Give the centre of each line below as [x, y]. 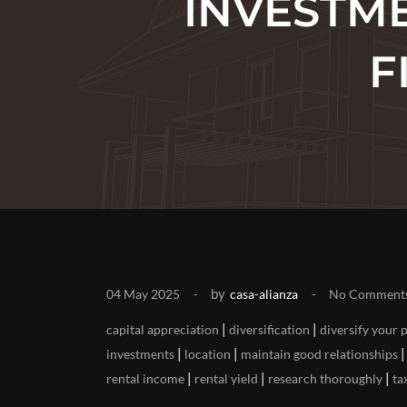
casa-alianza [264, 294]
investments [140, 354]
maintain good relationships [319, 354]
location [208, 354]
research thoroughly [325, 378]
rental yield [226, 378]
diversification [269, 329]
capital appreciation [163, 329]
